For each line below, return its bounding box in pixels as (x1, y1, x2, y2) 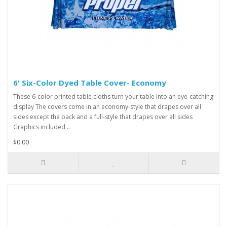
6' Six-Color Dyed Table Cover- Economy (13, 78, 166, 88)
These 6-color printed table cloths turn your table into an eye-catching (13, 92, 213, 101)
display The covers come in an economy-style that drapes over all (13, 102, 201, 111)
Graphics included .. (13, 123, 70, 131)
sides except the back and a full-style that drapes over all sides (13, 112, 193, 121)
